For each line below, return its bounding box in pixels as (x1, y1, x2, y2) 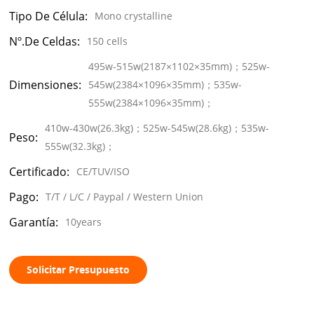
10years (65, 214, 102, 228)
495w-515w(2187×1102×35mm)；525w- (88, 59, 271, 73)
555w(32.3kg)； (45, 139, 116, 153)
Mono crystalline (95, 8, 173, 22)
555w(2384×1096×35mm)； (88, 95, 214, 109)
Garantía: (9, 214, 59, 230)
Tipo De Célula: (9, 8, 88, 24)
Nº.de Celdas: (9, 33, 81, 49)
